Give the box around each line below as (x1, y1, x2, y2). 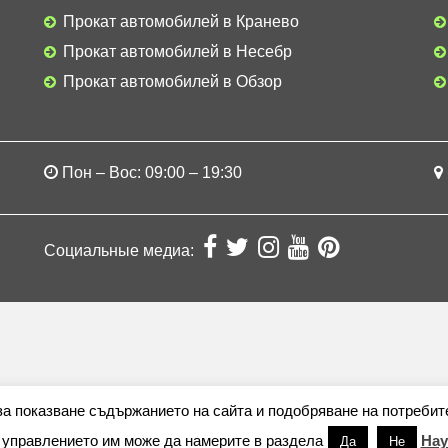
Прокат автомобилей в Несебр (63, 43, 292, 60)
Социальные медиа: (44, 242, 198, 259)
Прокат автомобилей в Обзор (63, 73, 282, 90)
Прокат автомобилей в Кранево (63, 13, 299, 30)
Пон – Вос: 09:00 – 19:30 (62, 164, 242, 181)
